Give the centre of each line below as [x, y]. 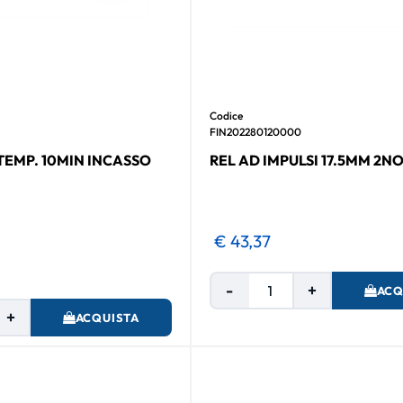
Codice [226, 115]
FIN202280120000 [255, 131]
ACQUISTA [107, 317]
